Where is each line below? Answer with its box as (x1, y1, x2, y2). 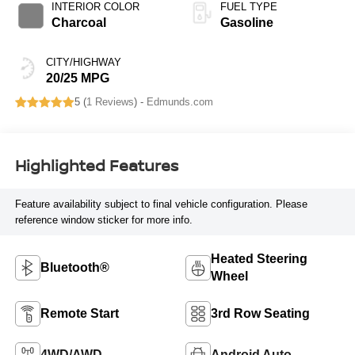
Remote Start (40, 306, 119, 320)
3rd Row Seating (211, 306, 310, 320)
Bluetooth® (40, 260, 109, 274)
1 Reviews (86, 96, 134, 109)
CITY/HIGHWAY (45, 56, 121, 69)
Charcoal (51, 16, 106, 30)
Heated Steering (211, 251, 307, 265)
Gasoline (220, 16, 273, 30)
